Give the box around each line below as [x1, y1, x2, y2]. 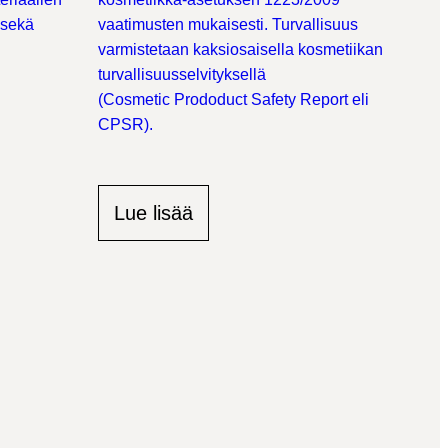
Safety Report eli [247, 91, 369, 108]
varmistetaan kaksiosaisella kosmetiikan [98, 41, 383, 58]
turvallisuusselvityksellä [98, 66, 266, 83]
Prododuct [174, 91, 247, 108]
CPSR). [98, 116, 157, 133]
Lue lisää [114, 202, 193, 224]
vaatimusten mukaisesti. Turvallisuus [98, 16, 358, 33]
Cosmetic [103, 91, 170, 108]
